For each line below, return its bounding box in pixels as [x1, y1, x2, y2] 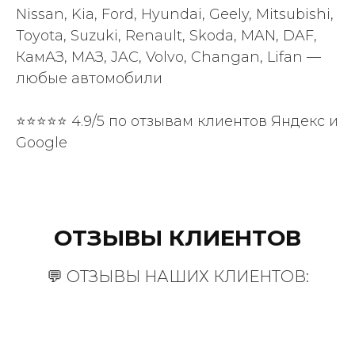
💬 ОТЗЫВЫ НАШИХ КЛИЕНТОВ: [46, 267, 309, 287]
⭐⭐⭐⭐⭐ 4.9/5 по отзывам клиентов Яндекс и [16, 113, 338, 131]
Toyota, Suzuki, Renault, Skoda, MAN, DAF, [16, 27, 317, 45]
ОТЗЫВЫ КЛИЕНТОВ [54, 224, 301, 252]
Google [16, 134, 67, 152]
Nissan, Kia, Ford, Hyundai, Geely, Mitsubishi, [16, 6, 334, 24]
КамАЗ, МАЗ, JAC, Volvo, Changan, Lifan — [16, 48, 321, 67]
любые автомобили [16, 70, 162, 88]
